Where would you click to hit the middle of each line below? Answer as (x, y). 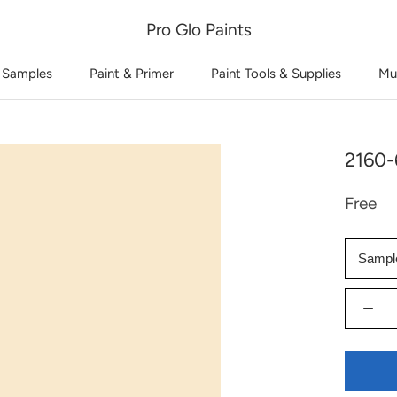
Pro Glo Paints (198, 30)
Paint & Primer (132, 74)
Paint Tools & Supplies (276, 74)
